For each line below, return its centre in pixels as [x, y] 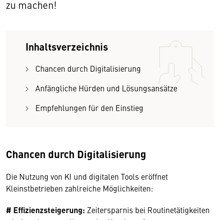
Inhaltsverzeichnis [67, 46]
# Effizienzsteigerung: [45, 210]
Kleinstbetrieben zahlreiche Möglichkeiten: [80, 188]
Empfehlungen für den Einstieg [89, 108]
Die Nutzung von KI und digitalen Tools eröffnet [87, 176]
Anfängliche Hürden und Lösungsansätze [106, 88]
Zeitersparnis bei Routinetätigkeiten [147, 210]
